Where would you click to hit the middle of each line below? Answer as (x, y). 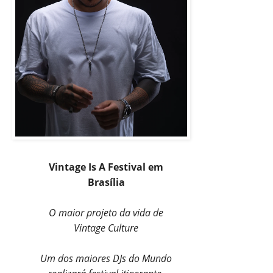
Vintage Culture (106, 228)
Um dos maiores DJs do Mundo (106, 258)
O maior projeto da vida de (106, 212)
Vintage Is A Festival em (106, 167)
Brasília (106, 182)
